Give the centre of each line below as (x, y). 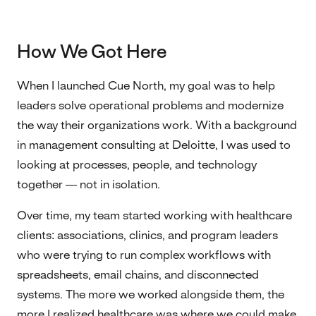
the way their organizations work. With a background (157, 125)
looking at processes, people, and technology (137, 165)
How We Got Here (92, 53)
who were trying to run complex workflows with (144, 255)
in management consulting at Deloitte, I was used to (154, 145)
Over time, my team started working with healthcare (154, 215)
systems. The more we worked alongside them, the (151, 294)
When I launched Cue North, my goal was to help (146, 86)
